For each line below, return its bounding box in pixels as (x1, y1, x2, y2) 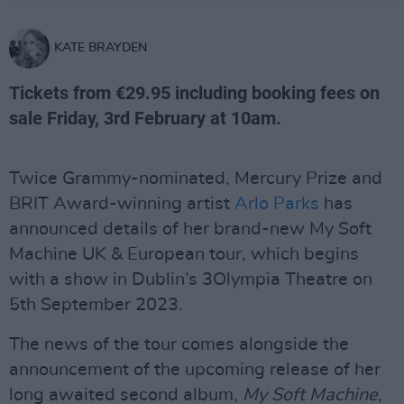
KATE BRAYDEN (54, 41, 147, 54)
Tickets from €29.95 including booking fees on (9, 82, 380, 104)
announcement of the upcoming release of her (9, 361, 381, 379)
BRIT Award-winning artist (9, 195, 234, 213)
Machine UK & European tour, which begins (9, 245, 359, 263)
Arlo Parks (234, 195, 319, 213)
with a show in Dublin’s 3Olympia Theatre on (9, 271, 372, 289)
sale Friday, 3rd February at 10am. (9, 107, 281, 129)
